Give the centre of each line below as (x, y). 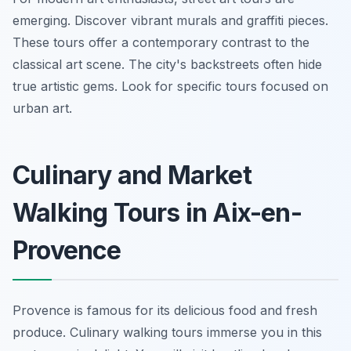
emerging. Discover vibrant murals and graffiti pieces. (170, 20)
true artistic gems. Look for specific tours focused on (170, 86)
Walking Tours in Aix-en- (157, 213)
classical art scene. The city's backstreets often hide (167, 64)
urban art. (42, 108)
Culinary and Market (132, 175)
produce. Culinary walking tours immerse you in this (167, 332)
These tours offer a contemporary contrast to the (161, 42)
